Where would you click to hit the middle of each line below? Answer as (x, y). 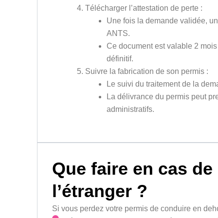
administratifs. (131, 109)
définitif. (120, 59)
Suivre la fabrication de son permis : (147, 72)
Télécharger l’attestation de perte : (144, 8)
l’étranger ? (100, 191)
